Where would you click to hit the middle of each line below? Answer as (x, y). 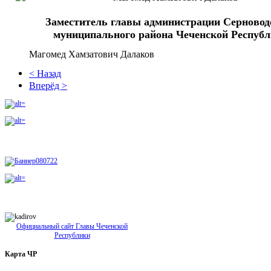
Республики (72, 235)
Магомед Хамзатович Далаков (92, 54)
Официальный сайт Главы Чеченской (72, 226)
